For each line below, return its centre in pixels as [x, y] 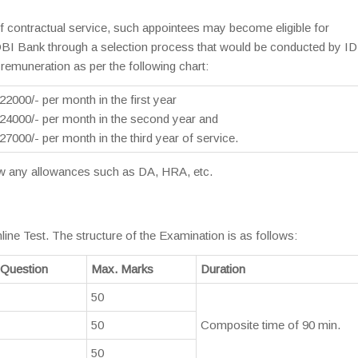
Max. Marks [122, 269]
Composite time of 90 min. [270, 325]
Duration [223, 269]
